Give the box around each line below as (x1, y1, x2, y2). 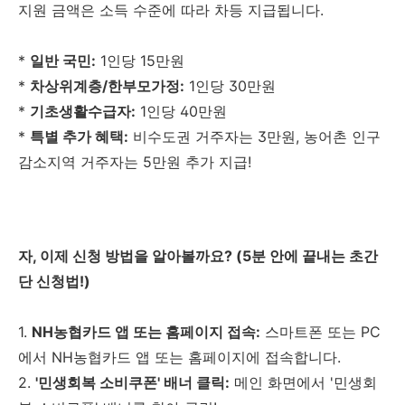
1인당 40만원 (136, 102, 227, 120)
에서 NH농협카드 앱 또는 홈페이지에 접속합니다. (18, 348, 341, 366)
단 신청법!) (18, 272, 90, 290)
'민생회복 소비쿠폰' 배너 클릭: (35, 373, 230, 391)
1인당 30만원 (184, 77, 276, 95)
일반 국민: (30, 52, 96, 70)
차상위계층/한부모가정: (30, 77, 184, 95)
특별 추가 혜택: (30, 127, 128, 146)
